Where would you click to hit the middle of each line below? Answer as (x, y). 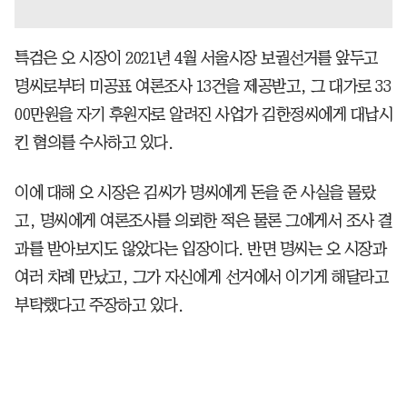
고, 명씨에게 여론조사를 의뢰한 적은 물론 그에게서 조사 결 (203, 221)
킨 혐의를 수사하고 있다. (94, 143)
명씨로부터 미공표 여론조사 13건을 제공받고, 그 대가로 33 (203, 86)
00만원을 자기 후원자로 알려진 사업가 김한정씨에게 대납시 (203, 114)
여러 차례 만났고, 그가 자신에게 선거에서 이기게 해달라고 (201, 277)
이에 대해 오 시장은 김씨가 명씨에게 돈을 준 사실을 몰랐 (195, 193)
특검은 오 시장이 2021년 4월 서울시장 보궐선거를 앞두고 (196, 58)
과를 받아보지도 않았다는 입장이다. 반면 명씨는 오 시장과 (200, 249)
